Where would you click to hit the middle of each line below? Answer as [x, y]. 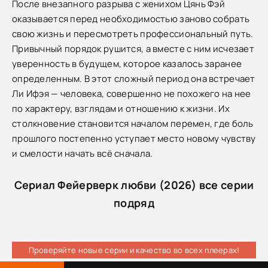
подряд [134, 202]
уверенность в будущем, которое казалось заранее [127, 63]
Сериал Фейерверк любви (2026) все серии [134, 185]
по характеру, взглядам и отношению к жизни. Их [121, 108]
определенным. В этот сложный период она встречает [134, 78]
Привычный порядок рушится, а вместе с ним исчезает [133, 48]
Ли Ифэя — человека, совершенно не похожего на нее [132, 93]
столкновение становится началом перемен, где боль [133, 123]
